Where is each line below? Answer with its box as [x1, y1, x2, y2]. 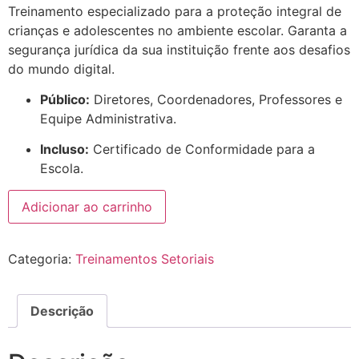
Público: [40, 91, 90, 107]
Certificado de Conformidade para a [89, 141, 315, 158]
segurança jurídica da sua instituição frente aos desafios [8, 41, 350, 58]
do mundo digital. [8, 60, 115, 77]
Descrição [30, 302, 94, 319]
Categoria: [8, 250, 75, 267]
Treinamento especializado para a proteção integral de [8, 2, 341, 19]
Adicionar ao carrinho [22, 198, 152, 215]
